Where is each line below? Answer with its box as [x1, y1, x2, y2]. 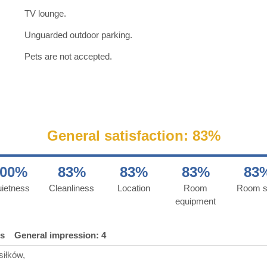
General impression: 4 [14, 229, 106, 240]
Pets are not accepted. [24, 51, 112, 61]
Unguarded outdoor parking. [24, 29, 132, 40]
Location [117, 182, 150, 193]
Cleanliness [49, 182, 94, 193]
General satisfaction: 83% [46, 127, 221, 144]
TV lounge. [24, 8, 66, 18]
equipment [175, 195, 216, 206]
